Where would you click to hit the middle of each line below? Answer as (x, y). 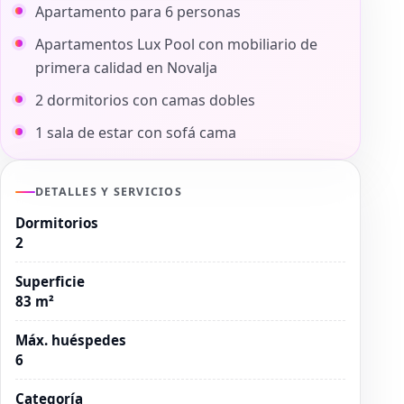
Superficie (50, 281)
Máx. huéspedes (71, 340)
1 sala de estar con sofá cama (138, 132)
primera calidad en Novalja (126, 67)
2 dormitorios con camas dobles (147, 100)
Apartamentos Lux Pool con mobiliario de (176, 44)
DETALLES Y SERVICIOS (109, 191)
